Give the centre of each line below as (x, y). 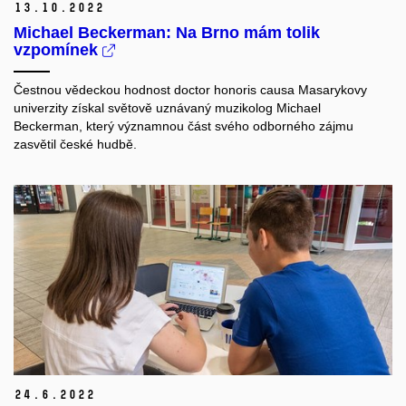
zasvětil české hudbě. (75, 145)
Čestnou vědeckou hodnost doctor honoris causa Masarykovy (190, 90)
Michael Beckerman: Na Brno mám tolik (167, 33)
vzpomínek (58, 50)
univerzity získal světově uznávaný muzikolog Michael (167, 108)
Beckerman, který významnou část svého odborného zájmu (184, 126)
